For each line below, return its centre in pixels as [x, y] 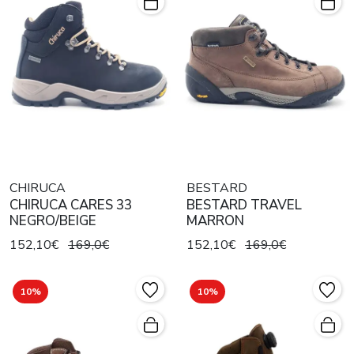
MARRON [215, 220]
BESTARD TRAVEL [244, 205]
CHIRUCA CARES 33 [71, 205]
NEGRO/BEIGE [53, 220]
